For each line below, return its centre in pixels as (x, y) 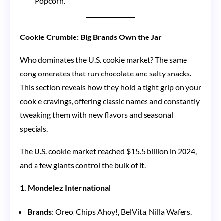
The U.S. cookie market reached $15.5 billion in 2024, (108, 151)
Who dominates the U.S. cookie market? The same (103, 59)
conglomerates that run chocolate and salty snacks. (106, 73)
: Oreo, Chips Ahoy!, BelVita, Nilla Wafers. (122, 211)
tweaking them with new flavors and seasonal (96, 114)
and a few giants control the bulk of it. (83, 165)
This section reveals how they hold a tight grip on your (110, 87)
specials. (34, 128)
